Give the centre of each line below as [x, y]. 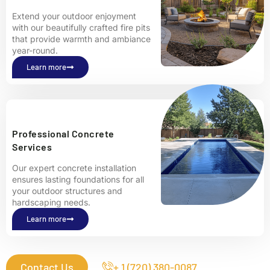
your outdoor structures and [67, 191]
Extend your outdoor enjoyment [74, 16]
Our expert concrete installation [74, 168]
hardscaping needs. [51, 202]
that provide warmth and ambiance [81, 39]
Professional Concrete [63, 134]
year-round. [35, 51]
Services [32, 147]
